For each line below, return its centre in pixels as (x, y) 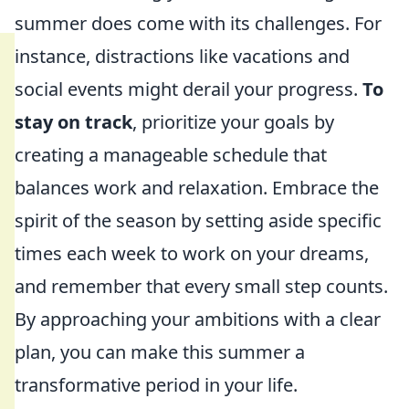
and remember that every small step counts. (201, 286)
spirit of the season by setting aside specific (198, 220)
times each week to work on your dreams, (192, 253)
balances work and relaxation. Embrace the (197, 188)
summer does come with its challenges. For (198, 23)
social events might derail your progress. (189, 89)
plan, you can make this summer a (160, 352)
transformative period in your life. (156, 385)
